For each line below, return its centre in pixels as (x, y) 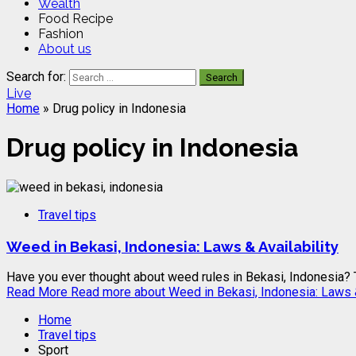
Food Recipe (75, 19)
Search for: (36, 77)
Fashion (61, 34)
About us (65, 49)
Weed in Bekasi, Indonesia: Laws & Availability (172, 246)
